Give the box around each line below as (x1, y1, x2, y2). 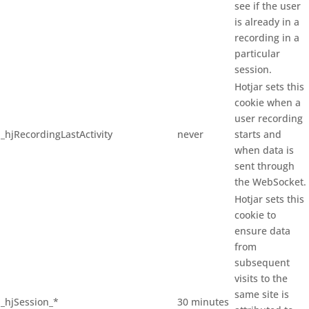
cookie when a (235, 96, 301, 110)
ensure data (235, 224, 290, 238)
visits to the (235, 272, 288, 286)
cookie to (235, 208, 276, 222)
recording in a (235, 31, 299, 45)
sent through (235, 159, 295, 173)
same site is (235, 288, 289, 301)
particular (235, 47, 280, 61)
